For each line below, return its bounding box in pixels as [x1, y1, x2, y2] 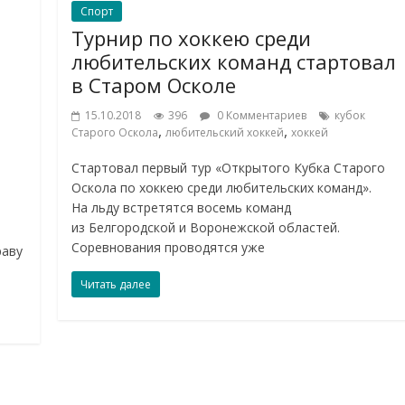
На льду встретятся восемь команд [71, 198, 292, 216]
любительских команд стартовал [71, 47, 397, 75]
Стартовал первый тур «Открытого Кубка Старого [71, 158, 386, 176]
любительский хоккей [165, 124, 285, 140]
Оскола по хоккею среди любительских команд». [71, 178, 372, 196]
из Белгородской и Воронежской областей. [71, 218, 341, 236]
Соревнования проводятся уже [71, 238, 266, 256]
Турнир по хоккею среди [71, 24, 312, 52]
